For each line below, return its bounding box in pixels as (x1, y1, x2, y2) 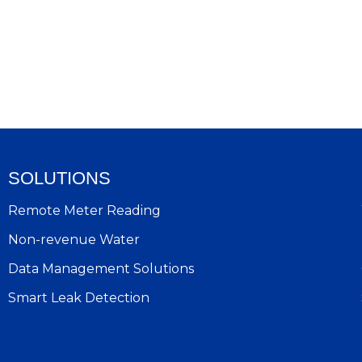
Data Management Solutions (8, 261, 194, 277)
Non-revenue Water (8, 232, 140, 248)
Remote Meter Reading (8, 203, 161, 219)
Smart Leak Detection (8, 290, 149, 306)
